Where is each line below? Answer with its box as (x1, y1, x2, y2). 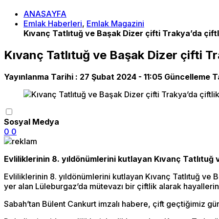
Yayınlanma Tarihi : (4, 71, 80, 82)
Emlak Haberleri (23, 19, 82, 28)
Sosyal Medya (4, 116, 59, 127)
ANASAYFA (23, 9, 66, 19)
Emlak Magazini (87, 19, 144, 28)
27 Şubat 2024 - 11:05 (80, 71, 162, 82)
